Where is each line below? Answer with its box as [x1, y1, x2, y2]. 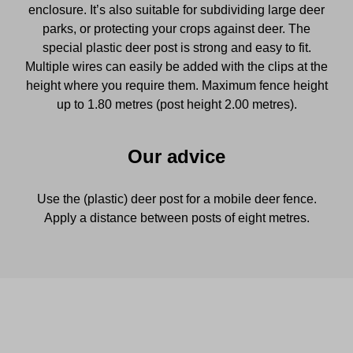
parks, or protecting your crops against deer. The [43, 21, 310, 35]
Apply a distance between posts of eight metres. [43, 210, 310, 225]
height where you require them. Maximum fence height [25, 78, 328, 92]
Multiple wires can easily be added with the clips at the [25, 59, 328, 73]
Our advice [128, 145, 225, 167]
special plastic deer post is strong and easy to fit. [42, 40, 311, 54]
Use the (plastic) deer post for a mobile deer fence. [36, 191, 317, 206]
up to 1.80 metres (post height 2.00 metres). [56, 97, 297, 111]
